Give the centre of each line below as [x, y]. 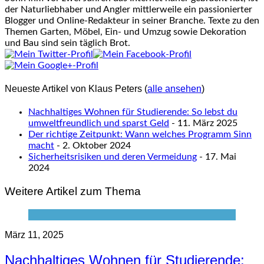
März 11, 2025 [34, 235]
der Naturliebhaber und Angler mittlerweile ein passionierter [128, 9]
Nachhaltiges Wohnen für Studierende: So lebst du [133, 112]
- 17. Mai [217, 157]
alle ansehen [174, 89]
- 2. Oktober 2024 [93, 146]
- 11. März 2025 [203, 123]
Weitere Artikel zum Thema [73, 191]
